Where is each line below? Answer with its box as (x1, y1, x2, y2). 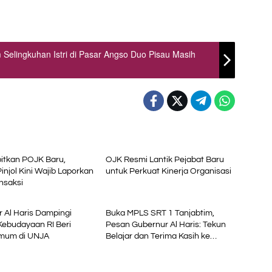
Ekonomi (114, 130, 140, 140)
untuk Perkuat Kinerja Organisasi (105, 166, 231, 175)
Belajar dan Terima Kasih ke (105, 231, 210, 240)
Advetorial (114, 183, 144, 194)
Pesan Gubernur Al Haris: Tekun (105, 220, 226, 229)
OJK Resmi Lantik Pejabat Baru (105, 155, 224, 164)
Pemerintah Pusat (105, 243, 175, 252)
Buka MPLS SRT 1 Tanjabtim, (105, 208, 214, 217)
